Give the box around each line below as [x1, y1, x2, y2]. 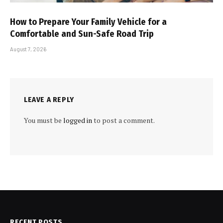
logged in [63, 115, 92, 125]
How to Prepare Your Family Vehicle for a [10, 16, 167, 27]
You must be [24, 115, 63, 125]
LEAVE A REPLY [24, 95, 74, 104]
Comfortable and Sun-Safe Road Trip [10, 28, 154, 39]
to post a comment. [92, 115, 155, 125]
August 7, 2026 [10, 45, 46, 52]
